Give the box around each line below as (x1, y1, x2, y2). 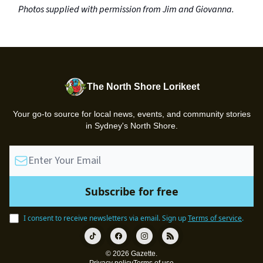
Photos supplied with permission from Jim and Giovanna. (18, 2, 234, 16)
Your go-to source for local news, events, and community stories (12, 109, 251, 119)
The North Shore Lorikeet (87, 82, 200, 92)
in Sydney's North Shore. (85, 121, 178, 130)
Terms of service (188, 213, 242, 223)
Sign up (162, 213, 186, 223)
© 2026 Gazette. (106, 249, 157, 258)
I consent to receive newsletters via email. (23, 213, 160, 223)
